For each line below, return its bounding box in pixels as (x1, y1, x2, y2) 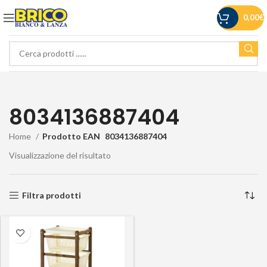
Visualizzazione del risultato (9, 150, 111, 160)
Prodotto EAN (42, 131, 100, 141)
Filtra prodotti (22, 190, 82, 200)
